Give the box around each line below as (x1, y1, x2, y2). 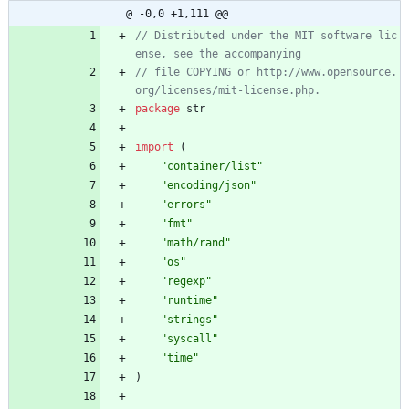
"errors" (161, 198, 212, 212)
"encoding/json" (161, 179, 257, 193)
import (135, 141, 173, 154)
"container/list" (161, 160, 263, 173)
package (135, 102, 180, 116)
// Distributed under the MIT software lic (135, 29, 397, 43)
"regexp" (161, 275, 212, 288)
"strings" (161, 313, 218, 327)
